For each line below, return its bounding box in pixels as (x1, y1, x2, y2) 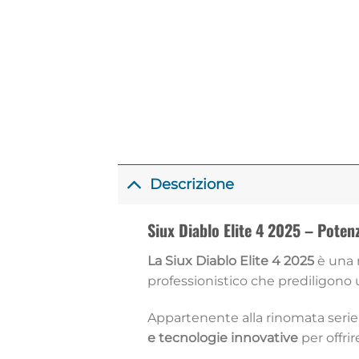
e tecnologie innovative (147, 329, 298, 345)
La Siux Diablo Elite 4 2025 (147, 252, 314, 268)
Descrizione (150, 175, 235, 193)
